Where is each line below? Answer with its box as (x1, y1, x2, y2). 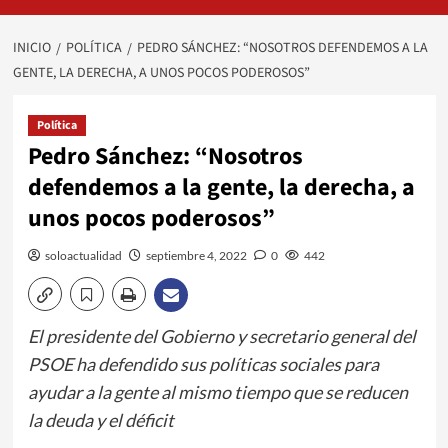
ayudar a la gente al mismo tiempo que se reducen (27, 380, 408, 403)
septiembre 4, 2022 (145, 247, 247, 263)
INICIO (12, 37, 51, 58)
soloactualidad (44, 247, 122, 263)
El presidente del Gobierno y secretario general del (27, 324, 416, 347)
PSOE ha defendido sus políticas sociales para (27, 352, 379, 375)
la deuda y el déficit (27, 408, 174, 431)
